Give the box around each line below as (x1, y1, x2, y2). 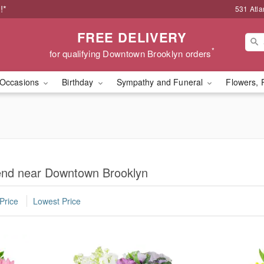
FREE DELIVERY (77, 27, 187, 47)
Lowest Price (33, 195, 81, 207)
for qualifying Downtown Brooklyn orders (49, 47, 212, 60)
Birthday (62, 76, 96, 88)
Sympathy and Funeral (116, 76, 206, 88)
